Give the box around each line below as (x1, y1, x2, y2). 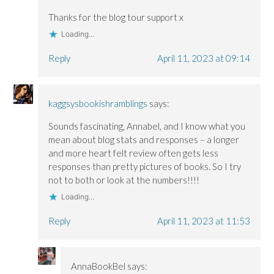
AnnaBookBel (70, 261, 125, 272)
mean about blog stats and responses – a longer (48, 134, 240, 146)
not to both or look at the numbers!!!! (48, 174, 200, 186)
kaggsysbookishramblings (48, 98, 148, 109)
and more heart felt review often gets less (48, 147, 219, 159)
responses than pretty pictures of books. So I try (48, 161, 242, 172)
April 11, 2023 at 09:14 (157, 53, 250, 64)
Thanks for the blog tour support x (48, 12, 184, 23)
